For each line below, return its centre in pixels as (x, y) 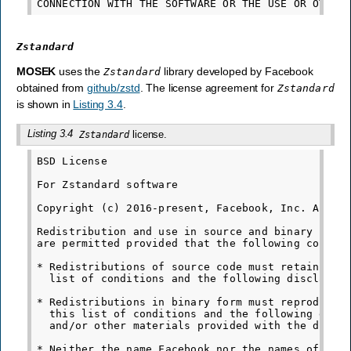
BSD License (72, 161)
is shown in (45, 104)
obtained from (52, 87)
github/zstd (114, 87)
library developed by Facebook (237, 71)
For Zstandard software (107, 184)
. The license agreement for (208, 87)
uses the (80, 71)
